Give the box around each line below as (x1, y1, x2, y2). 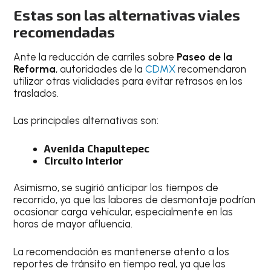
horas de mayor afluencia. (13, 218, 133, 230)
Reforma (13, 62, 56, 75)
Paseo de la (177, 50, 233, 63)
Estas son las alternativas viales (13, 5, 241, 24)
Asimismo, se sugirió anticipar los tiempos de (13, 181, 219, 194)
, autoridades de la (56, 62, 146, 75)
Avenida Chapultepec (44, 142, 150, 154)
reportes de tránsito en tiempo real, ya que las (13, 257, 226, 270)
